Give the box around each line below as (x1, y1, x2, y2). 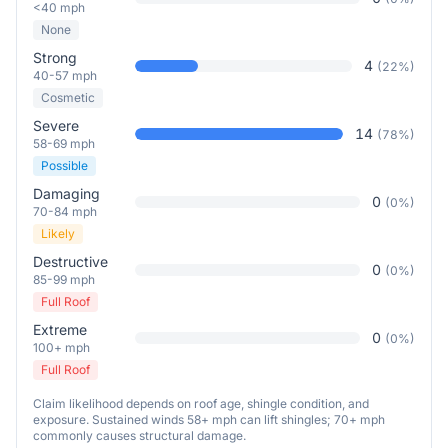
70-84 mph (33, 204, 97, 219)
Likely (41, 226, 75, 241)
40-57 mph (33, 68, 97, 83)
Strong (33, 49, 77, 66)
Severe (33, 117, 79, 134)
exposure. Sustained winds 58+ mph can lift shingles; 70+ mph (33, 412, 385, 427)
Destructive (33, 253, 108, 270)
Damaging (33, 185, 100, 202)
